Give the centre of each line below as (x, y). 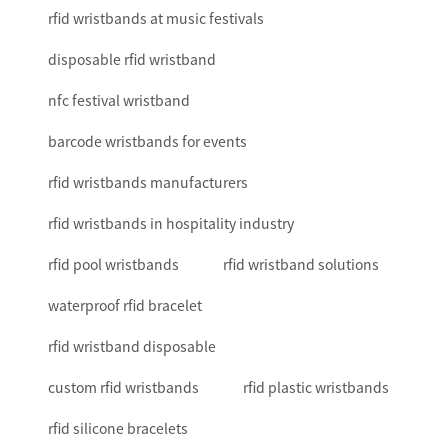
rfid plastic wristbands (316, 387)
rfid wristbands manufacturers (148, 182)
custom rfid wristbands (123, 387)
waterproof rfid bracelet (125, 305)
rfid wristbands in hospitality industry (171, 223)
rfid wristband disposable (132, 346)
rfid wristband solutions (301, 264)
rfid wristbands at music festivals (156, 18)
